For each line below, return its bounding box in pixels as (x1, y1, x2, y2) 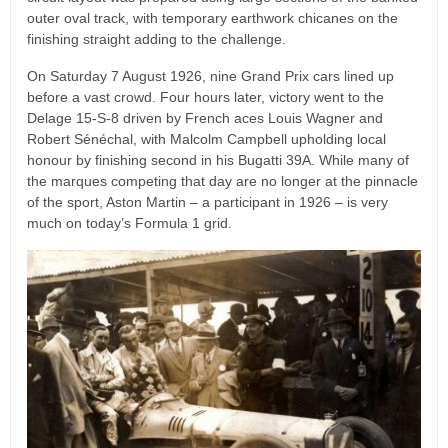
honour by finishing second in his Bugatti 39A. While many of (27, 151, 409, 168)
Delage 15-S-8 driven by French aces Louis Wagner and (27, 109, 383, 126)
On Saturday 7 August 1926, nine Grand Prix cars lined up (27, 67, 394, 84)
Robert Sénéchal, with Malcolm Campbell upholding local (27, 130, 386, 147)
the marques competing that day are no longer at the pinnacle (27, 172, 418, 189)
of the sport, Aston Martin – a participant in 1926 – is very (27, 193, 388, 210)
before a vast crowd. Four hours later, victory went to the (27, 88, 384, 105)
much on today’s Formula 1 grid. (27, 214, 232, 231)
